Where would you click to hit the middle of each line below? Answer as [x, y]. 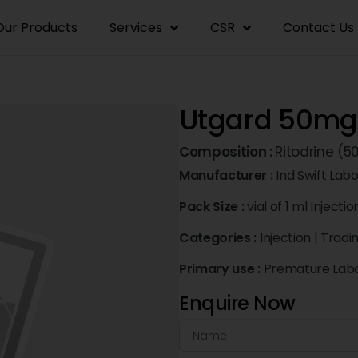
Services [136, 27]
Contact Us [318, 27]
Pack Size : [213, 207]
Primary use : [221, 269]
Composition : [227, 152]
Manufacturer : [228, 175]
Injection [285, 238]
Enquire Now [237, 303]
